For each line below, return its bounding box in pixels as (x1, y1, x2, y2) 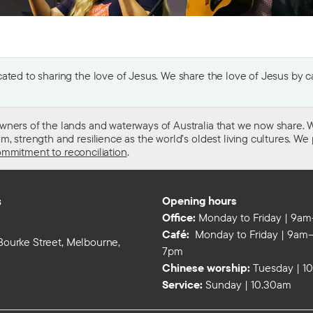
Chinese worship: (162, 261, 250, 275)
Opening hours (162, 194, 237, 208)
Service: (162, 277, 203, 292)
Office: (162, 210, 196, 225)
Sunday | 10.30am (203, 277, 291, 292)
